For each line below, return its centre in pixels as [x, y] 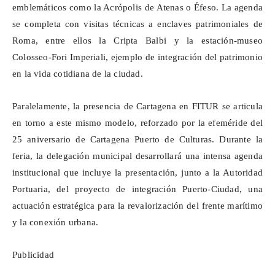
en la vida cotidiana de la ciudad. [78, 74]
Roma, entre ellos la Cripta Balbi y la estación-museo [137, 41]
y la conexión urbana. [56, 223]
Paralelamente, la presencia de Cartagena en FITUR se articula [137, 107]
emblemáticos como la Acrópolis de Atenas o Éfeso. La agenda [137, 8]
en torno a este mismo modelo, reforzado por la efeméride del [137, 123]
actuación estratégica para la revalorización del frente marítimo [137, 206]
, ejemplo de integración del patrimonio [184, 57]
